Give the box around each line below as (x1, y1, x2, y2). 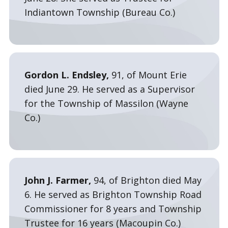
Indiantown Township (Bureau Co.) (24, 6, 175, 18)
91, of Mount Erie (111, 69, 187, 81)
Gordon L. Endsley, (24, 69, 111, 81)
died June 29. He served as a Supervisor (24, 83, 195, 95)
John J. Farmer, (24, 174, 94, 186)
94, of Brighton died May (93, 174, 202, 186)
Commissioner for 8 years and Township (24, 203, 202, 215)
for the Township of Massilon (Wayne (24, 97, 188, 109)
